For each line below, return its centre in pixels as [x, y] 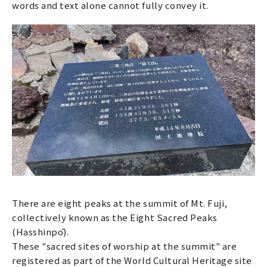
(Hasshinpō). [41, 231]
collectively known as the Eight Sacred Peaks [115, 217]
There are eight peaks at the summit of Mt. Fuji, [120, 203]
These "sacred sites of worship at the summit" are [125, 246]
